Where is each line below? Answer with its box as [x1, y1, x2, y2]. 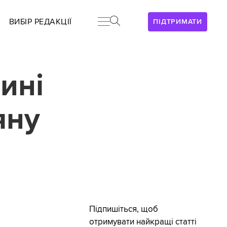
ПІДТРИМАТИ [153, 17, 202, 26]
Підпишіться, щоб [89, 204, 158, 215]
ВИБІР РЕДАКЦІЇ [9, 17, 72, 27]
